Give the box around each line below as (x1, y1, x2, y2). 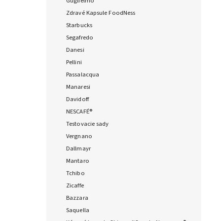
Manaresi (66, 82, 90, 92)
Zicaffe (66, 181, 84, 190)
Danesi (66, 45, 84, 55)
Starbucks (66, 21, 92, 30)
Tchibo (66, 169, 85, 178)
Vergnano (66, 132, 92, 141)
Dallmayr (66, 144, 91, 153)
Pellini (66, 58, 82, 67)
